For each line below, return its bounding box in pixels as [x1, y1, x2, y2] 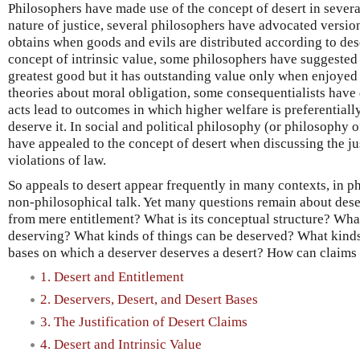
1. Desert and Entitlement [40, 268, 184, 284]
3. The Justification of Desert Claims [40, 314, 247, 330]
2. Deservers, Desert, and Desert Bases [40, 291, 258, 307]
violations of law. [8, 152, 106, 168]
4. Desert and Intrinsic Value [40, 337, 202, 353]
